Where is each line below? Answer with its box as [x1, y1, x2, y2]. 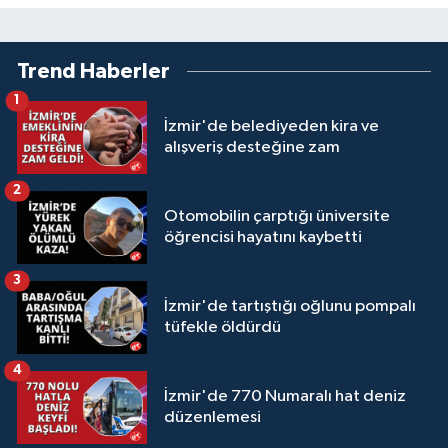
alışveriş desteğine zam [164, 139, 340, 157]
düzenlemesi [164, 409, 261, 427]
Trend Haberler [17, 60, 170, 82]
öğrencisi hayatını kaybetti [164, 229, 362, 247]
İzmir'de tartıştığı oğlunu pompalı [164, 298, 416, 316]
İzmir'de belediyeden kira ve [164, 118, 379, 136]
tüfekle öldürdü [164, 319, 281, 337]
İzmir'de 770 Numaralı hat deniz [164, 388, 406, 406]
